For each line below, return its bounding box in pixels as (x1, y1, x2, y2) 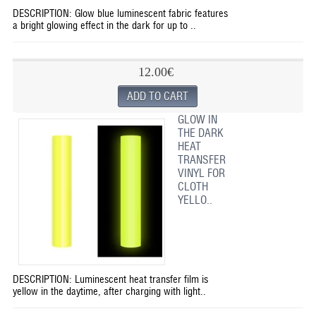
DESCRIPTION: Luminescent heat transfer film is (12, 273, 208, 285)
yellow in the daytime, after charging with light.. (12, 285, 206, 297)
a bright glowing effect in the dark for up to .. (12, 19, 196, 31)
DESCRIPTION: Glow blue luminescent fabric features (12, 7, 228, 19)
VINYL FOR (177, 166, 225, 180)
